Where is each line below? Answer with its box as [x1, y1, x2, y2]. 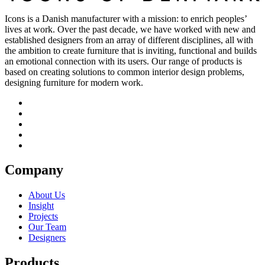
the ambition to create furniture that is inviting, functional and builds [5, 45, 257, 56]
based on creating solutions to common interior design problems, [5, 66, 244, 77]
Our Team [28, 222, 66, 232]
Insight [28, 201, 54, 211]
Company [5, 162, 63, 178]
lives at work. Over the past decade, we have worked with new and [5, 24, 256, 34]
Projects [28, 211, 58, 222]
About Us [28, 190, 65, 201]
